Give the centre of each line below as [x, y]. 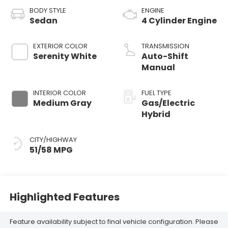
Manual [158, 68]
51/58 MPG [51, 150]
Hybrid [156, 115]
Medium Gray [62, 103]
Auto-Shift [165, 56]
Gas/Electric [168, 103]
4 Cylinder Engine [179, 21]
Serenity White [65, 56]
